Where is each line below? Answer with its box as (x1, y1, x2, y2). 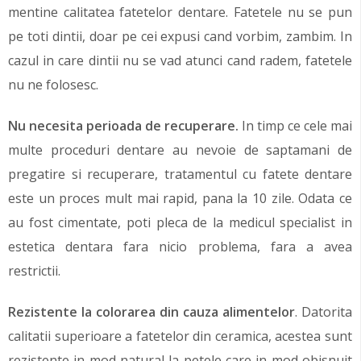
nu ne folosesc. (8, 75, 98, 93)
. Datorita (295, 302, 352, 321)
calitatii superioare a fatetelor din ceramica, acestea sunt (8, 326, 352, 345)
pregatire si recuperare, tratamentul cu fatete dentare (8, 164, 352, 183)
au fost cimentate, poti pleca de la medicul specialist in (8, 213, 352, 231)
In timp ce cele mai (239, 116, 352, 135)
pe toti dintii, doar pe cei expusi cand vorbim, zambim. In (8, 27, 352, 45)
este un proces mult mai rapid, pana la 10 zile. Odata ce (8, 189, 352, 207)
